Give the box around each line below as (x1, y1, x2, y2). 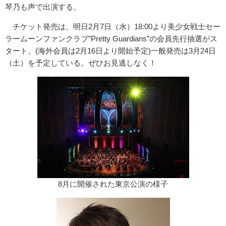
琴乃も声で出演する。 (5, 3, 81, 11)
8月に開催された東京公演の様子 (58, 179, 168, 188)
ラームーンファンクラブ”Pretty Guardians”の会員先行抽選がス (5, 34, 217, 43)
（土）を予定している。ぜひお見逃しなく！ (5, 59, 156, 67)
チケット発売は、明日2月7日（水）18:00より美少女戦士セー (5, 22, 220, 31)
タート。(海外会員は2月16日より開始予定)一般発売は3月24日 (5, 46, 216, 55)
